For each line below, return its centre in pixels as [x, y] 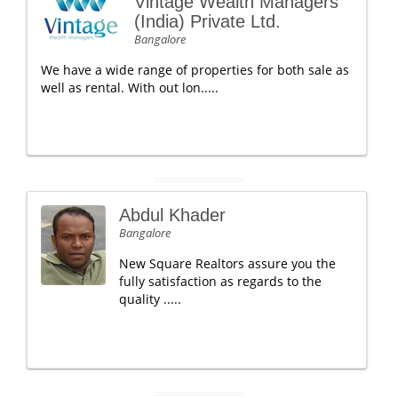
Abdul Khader [172, 215]
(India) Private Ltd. [207, 21]
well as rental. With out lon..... [130, 88]
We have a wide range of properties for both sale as [195, 70]
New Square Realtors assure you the [227, 263]
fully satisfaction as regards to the [220, 281]
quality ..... [150, 299]
